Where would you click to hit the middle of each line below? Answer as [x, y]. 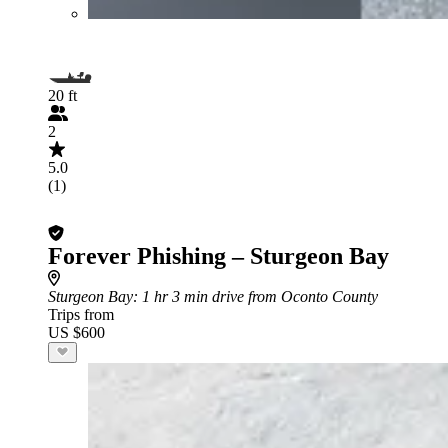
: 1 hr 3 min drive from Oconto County [255, 296]
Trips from [81, 314]
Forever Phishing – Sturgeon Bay [218, 255]
